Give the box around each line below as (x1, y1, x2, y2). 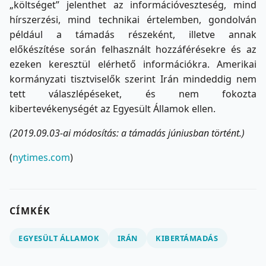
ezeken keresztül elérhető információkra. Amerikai (9, 57, 256, 71)
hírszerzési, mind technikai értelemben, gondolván (9, 12, 256, 26)
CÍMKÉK (9, 204, 51, 217)
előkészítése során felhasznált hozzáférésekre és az (9, 42, 256, 56)
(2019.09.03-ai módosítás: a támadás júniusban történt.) (9, 126, 245, 140)
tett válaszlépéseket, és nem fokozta (9, 87, 256, 100)
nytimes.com (12, 150, 70, 164)
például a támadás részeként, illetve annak (9, 27, 256, 41)
